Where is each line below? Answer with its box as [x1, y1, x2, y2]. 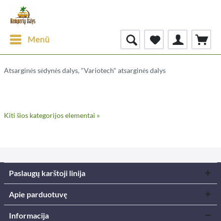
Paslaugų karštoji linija [9, 168, 85, 178]
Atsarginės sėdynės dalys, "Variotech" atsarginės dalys [4, 66, 166, 74]
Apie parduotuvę [9, 189, 67, 199]
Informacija [9, 211, 49, 220]
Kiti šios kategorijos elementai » [4, 111, 100, 119]
